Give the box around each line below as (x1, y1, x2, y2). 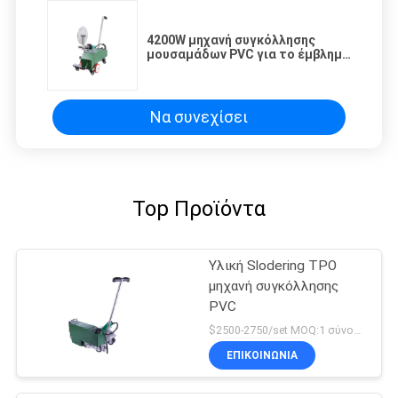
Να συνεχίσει (150, 107, 248, 127)
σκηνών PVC (147, 60, 219, 76)
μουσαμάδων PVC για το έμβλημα (147, 46, 350, 61)
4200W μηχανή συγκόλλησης (147, 32, 315, 47)
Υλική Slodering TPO (209, 257, 338, 274)
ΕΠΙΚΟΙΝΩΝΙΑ (227, 349, 298, 362)
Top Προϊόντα (132, 195, 266, 221)
